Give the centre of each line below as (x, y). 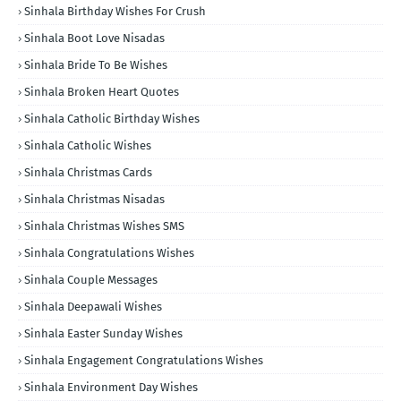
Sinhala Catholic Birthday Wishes (112, 118)
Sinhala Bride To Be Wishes (96, 64)
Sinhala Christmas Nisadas (94, 199)
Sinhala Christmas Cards (88, 172)
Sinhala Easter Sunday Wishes (103, 333)
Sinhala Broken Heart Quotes (102, 91)
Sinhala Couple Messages (91, 279)
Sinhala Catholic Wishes (88, 145)
